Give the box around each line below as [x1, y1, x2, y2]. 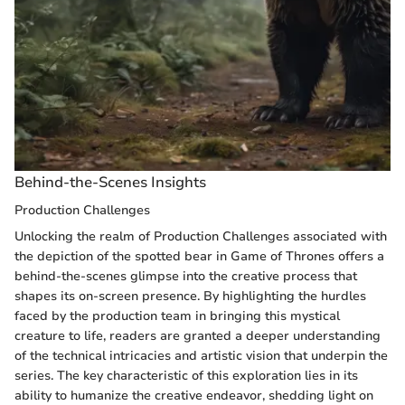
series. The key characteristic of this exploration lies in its [14, 367, 358, 385]
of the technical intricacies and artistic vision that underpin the [14, 347, 388, 365]
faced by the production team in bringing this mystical [14, 307, 340, 325]
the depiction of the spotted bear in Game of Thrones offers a [14, 248, 384, 266]
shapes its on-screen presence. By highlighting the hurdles [14, 287, 366, 306]
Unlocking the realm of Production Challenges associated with [14, 228, 387, 246]
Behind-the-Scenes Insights [14, 172, 206, 193]
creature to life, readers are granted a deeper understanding [14, 327, 381, 345]
